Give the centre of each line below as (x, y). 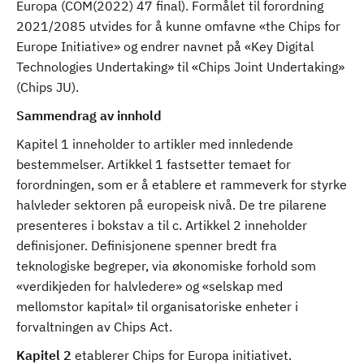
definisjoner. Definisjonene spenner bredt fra (147, 245)
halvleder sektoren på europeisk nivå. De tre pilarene (171, 205)
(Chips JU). (48, 87)
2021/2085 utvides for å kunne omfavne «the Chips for (178, 26)
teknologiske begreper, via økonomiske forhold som (166, 266)
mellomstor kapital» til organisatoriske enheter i (157, 306)
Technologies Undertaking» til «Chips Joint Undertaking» (180, 67)
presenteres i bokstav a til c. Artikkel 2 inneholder (162, 225)
